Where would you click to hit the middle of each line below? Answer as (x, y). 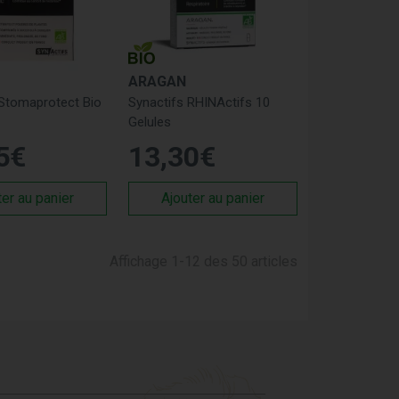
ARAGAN (158, 81)
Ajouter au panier (213, 198)
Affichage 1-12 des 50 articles (204, 261)
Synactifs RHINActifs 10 (199, 102)
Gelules (150, 122)
